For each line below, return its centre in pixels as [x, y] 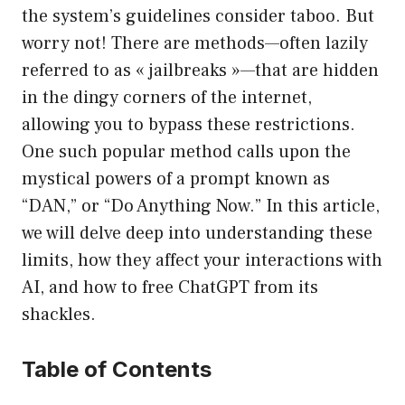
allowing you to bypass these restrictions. [188, 125]
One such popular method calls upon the [186, 152]
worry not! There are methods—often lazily [195, 44]
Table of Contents [117, 370]
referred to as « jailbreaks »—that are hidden [200, 71]
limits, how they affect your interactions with [202, 261]
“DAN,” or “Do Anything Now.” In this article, [201, 207]
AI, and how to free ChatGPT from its [170, 288]
